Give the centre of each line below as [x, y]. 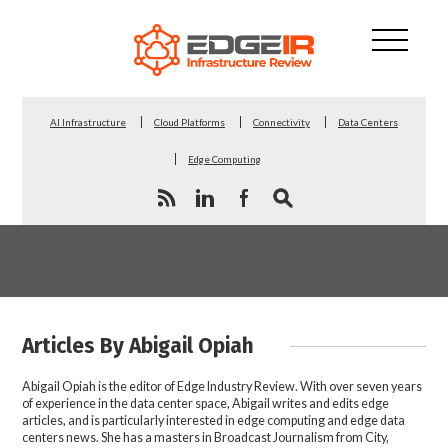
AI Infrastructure [88, 121]
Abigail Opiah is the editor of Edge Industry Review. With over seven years [222, 386]
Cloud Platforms [189, 121]
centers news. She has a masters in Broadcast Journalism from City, [206, 437]
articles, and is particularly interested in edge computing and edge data [214, 420]
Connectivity [281, 121]
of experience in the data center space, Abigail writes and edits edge [206, 403]
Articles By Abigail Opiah [138, 345]
